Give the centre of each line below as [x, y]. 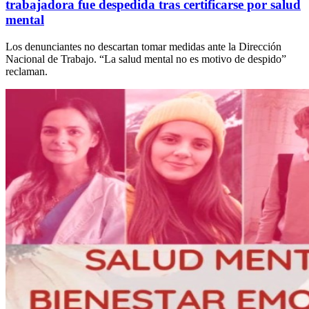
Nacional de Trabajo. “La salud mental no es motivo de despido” [146, 59]
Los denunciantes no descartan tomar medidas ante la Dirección [143, 46]
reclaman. [27, 71]
